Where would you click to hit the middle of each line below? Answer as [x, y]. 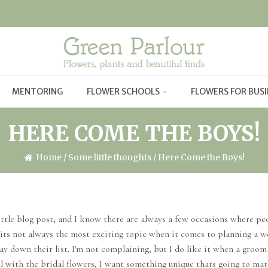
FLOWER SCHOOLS [123, 92]
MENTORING [37, 92]
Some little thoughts [109, 157]
